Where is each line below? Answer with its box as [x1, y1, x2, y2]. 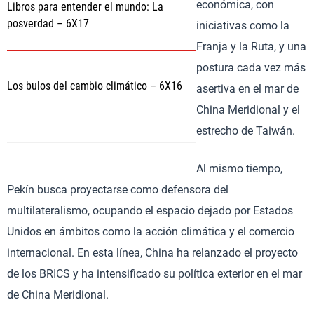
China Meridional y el [196, 103, 300, 116]
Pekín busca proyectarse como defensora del [7, 183, 228, 196]
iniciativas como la [196, 19, 289, 32]
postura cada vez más [196, 61, 306, 74]
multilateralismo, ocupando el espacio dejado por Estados [7, 204, 293, 217]
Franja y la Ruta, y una [196, 40, 306, 53]
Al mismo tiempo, [196, 162, 282, 175]
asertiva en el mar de [196, 82, 299, 95]
